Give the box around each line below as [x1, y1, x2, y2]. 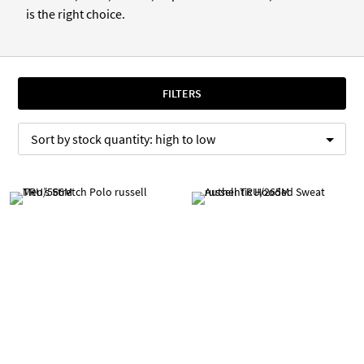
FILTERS [162, 86, 201, 102]
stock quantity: [72, 131, 155, 148]
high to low [155, 131, 215, 148]
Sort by [31, 131, 72, 148]
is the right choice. [26, 6, 125, 23]
